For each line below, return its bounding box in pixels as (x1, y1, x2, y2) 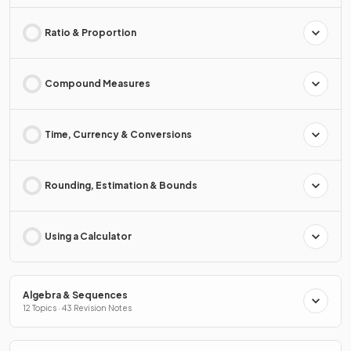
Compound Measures (45, 77, 150, 89)
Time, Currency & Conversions (45, 128, 192, 140)
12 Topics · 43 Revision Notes (23, 302, 132, 313)
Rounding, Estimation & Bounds (45, 179, 197, 191)
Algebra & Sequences (23, 288, 128, 301)
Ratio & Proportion (45, 26, 136, 38)
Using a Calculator (45, 230, 132, 242)
